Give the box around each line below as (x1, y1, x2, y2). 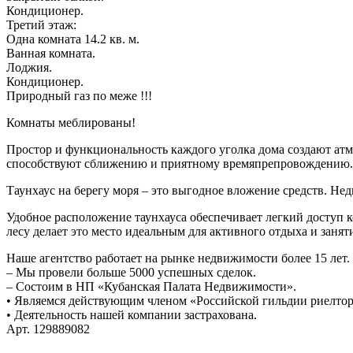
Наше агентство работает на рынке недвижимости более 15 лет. (6, 251, 350, 266)
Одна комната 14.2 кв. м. (6, 32, 139, 46)
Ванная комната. (6, 46, 95, 61)
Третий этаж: (6, 18, 76, 32)
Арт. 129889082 (6, 322, 90, 336)
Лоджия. (6, 61, 52, 75)
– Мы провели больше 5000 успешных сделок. (6, 266, 256, 280)
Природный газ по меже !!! (6, 89, 152, 103)
